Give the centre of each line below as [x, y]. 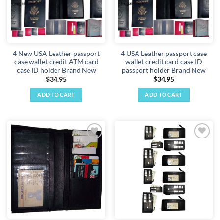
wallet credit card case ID [164, 62]
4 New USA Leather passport [56, 53]
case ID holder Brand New [56, 70]
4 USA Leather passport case [164, 53]
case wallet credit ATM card [56, 62]
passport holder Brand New [164, 70]
